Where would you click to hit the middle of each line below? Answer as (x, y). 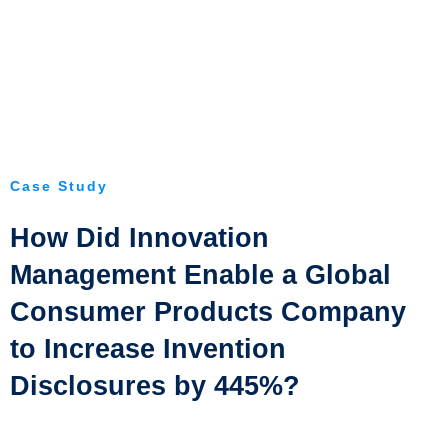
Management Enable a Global (200, 274)
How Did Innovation (139, 237)
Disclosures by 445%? (155, 385)
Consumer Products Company (208, 311)
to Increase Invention (148, 348)
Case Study (59, 185)
